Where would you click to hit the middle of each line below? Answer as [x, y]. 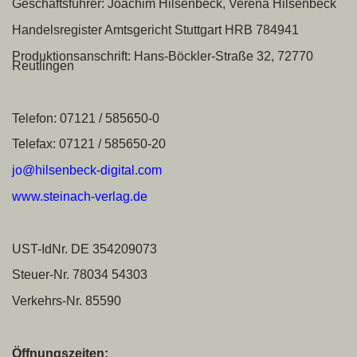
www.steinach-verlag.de [80, 196]
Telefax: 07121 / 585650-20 [89, 144]
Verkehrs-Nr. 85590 [67, 301]
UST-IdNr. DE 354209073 [84, 249]
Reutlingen [43, 65]
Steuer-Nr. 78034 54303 [80, 275]
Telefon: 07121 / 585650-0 [86, 118]
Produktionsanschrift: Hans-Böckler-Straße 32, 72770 [163, 56]
